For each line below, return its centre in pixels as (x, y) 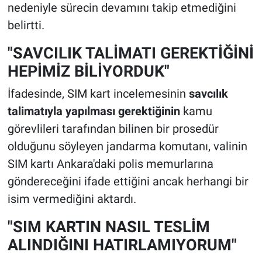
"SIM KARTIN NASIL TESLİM (108, 227)
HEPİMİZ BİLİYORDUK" (88, 71)
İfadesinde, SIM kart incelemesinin (98, 94)
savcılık (208, 94)
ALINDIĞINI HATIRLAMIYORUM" (122, 245)
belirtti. (26, 25)
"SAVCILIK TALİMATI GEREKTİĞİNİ (130, 53)
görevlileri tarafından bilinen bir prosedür (113, 129)
